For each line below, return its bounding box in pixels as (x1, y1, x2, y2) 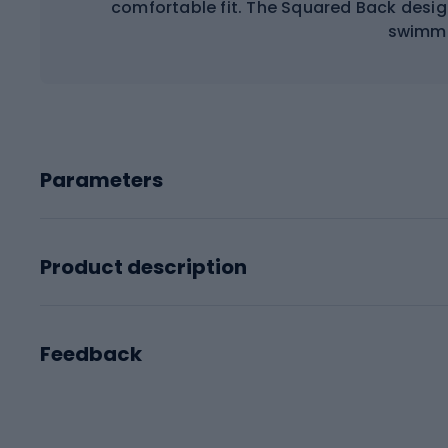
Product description (40, 252, 247, 281)
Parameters (40, 165, 163, 194)
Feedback (40, 339, 142, 368)
